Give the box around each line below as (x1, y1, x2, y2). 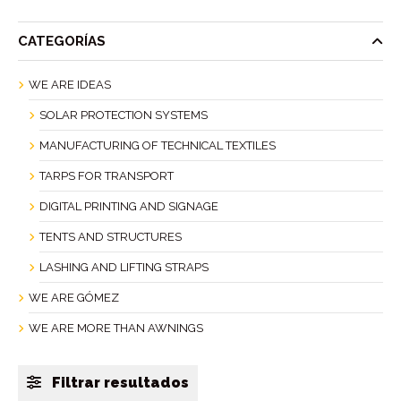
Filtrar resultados (48, 373, 189, 391)
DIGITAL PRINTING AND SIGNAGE (39, 199, 218, 213)
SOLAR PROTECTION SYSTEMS (39, 107, 208, 122)
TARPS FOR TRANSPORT (39, 168, 174, 183)
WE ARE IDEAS (29, 77, 111, 91)
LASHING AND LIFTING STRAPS (39, 260, 209, 274)
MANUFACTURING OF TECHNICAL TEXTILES (39, 138, 276, 152)
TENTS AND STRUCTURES (39, 229, 182, 243)
